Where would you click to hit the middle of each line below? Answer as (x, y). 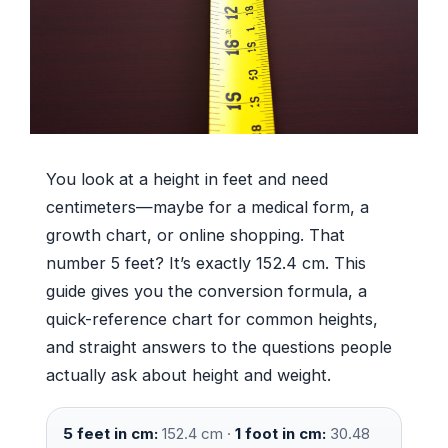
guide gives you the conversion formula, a (206, 291)
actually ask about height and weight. (188, 375)
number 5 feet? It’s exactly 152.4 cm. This (206, 263)
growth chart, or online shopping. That (195, 235)
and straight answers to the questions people (219, 347)
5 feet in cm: (110, 434)
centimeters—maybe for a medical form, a (207, 207)
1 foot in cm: (280, 434)
